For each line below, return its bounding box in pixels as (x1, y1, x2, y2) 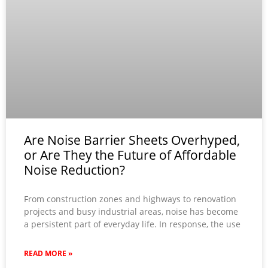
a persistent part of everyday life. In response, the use (24, 218, 240, 230)
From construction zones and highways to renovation (24, 193, 236, 205)
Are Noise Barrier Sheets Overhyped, (24, 132, 240, 149)
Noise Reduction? (24, 162, 125, 179)
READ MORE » (24, 248, 72, 259)
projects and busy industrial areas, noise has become (24, 206, 238, 218)
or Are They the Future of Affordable (24, 147, 236, 164)
